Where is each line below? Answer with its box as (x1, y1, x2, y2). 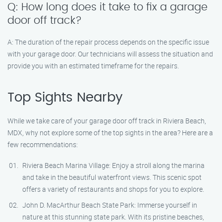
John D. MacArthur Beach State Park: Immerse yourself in (22, 200, 197, 210)
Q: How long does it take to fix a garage (7, 2, 208, 12)
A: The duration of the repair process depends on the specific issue (7, 37, 209, 47)
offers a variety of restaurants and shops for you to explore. (22, 184, 204, 194)
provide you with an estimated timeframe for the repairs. (7, 61, 179, 70)
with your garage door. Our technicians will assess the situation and (7, 49, 213, 58)
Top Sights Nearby (7, 91, 122, 104)
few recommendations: (7, 140, 78, 149)
